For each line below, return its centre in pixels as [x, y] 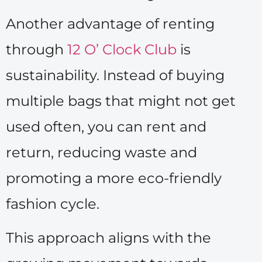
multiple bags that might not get [121, 101]
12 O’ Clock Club [122, 49]
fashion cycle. [53, 204]
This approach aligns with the [108, 237]
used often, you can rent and [106, 126]
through [37, 49]
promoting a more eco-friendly [114, 178]
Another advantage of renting [110, 23]
